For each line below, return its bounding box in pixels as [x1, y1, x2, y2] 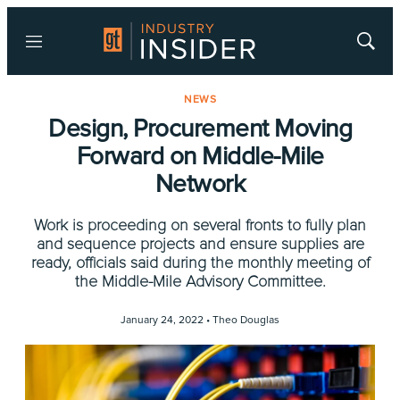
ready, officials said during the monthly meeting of [30, 253, 370, 272]
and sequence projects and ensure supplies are [36, 234, 364, 254]
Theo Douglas [212, 313, 279, 327]
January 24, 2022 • [121, 313, 212, 327]
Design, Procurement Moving [48, 113, 352, 144]
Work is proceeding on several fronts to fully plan [34, 215, 366, 235]
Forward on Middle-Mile [76, 141, 324, 171]
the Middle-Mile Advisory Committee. [74, 271, 326, 291]
